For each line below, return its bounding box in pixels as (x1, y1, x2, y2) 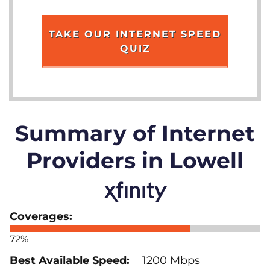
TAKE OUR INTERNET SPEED (49, 28, 221, 40)
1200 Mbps (139, 253, 200, 267)
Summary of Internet (15, 119, 255, 146)
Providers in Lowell (27, 146, 243, 174)
